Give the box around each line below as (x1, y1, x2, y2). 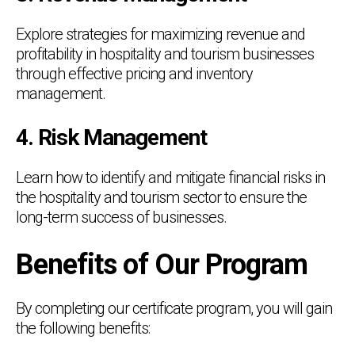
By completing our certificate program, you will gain (16, 298, 332, 318)
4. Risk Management (16, 124, 207, 151)
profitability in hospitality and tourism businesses (16, 44, 314, 63)
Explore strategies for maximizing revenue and (16, 24, 305, 44)
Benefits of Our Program (16, 247, 307, 281)
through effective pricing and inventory (16, 63, 253, 83)
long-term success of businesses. (16, 207, 227, 227)
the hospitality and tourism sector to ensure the (16, 187, 307, 207)
